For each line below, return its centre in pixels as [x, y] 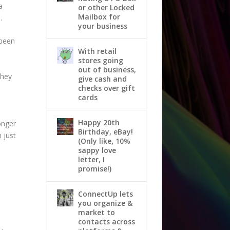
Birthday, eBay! [105, 131]
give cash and [102, 79]
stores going [100, 60]
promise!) [94, 168]
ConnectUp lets [105, 194]
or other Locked [106, 7]
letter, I [91, 159]
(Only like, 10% [104, 141]
